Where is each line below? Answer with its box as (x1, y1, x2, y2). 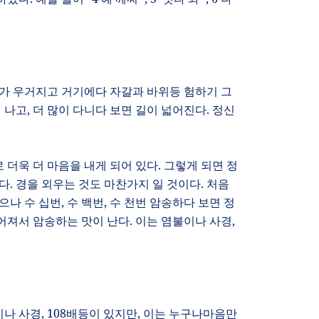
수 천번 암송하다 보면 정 (110, 194, 235, 210)
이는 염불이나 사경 (135, 213, 232, 229)
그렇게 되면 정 (164, 157, 238, 173)
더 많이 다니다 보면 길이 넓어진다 (33, 102, 206, 117)
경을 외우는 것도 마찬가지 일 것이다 (16, 176, 201, 192)
